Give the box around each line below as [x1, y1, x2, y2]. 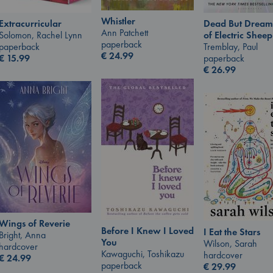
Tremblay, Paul [204, 40, 258, 54]
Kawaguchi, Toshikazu [101, 247, 184, 261]
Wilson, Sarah [204, 236, 257, 250]
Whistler [101, 14, 135, 27]
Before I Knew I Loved [101, 224, 194, 238]
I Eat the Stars [204, 225, 260, 238]
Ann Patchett [101, 26, 148, 39]
